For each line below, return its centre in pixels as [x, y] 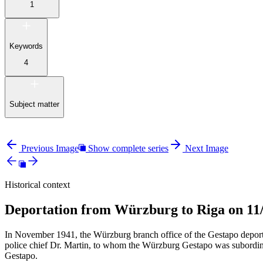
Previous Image [50, 149]
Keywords [26, 46]
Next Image [207, 149]
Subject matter [34, 104]
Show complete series [128, 149]
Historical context [37, 185]
